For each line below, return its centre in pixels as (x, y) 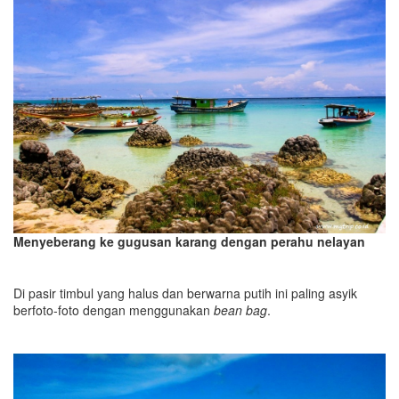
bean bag (240, 309)
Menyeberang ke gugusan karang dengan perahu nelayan (189, 241)
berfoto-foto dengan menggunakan (114, 309)
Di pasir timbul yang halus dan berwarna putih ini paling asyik (185, 293)
